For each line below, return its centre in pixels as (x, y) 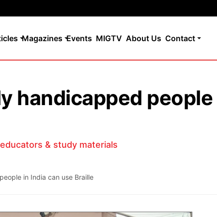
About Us (144, 38)
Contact (180, 38)
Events (79, 38)
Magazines (42, 38)
